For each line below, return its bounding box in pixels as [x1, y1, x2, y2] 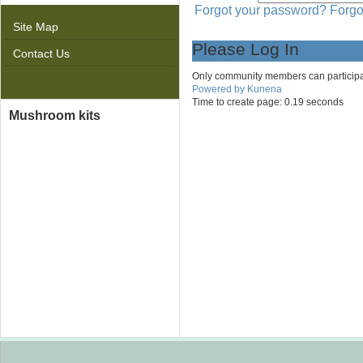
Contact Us [13, 47, 70, 60]
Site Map [13, 20, 58, 33]
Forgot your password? [194, 3, 327, 17]
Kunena [247, 83, 282, 95]
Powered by [192, 83, 245, 95]
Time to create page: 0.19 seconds [192, 96, 344, 108]
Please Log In [192, 40, 299, 58]
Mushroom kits [9, 109, 100, 122]
